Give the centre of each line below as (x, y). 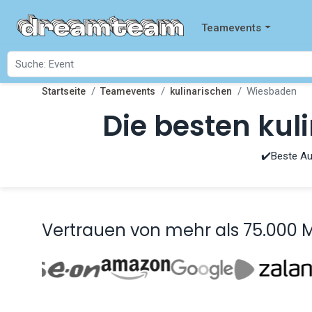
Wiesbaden (272, 91)
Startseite (64, 91)
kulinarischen (201, 91)
